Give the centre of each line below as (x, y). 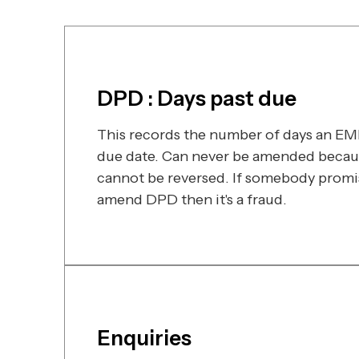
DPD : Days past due (197, 99)
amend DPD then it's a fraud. (192, 200)
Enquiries (144, 338)
